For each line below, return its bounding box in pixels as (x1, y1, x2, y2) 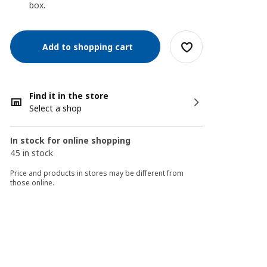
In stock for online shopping (10, 135, 131, 146)
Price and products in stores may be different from (10, 168, 184, 178)
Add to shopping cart (38, 41, 133, 52)
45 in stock (10, 147, 54, 159)
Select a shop (29, 103, 82, 114)
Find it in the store (29, 90, 109, 101)
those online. (10, 178, 55, 188)
